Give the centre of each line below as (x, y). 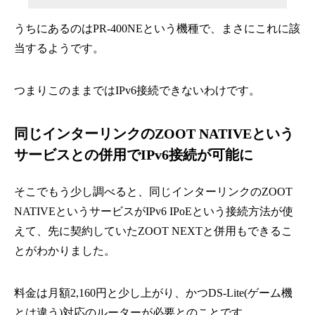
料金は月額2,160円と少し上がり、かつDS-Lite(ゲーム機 (153, 293)
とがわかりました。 (65, 251)
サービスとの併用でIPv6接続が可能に (134, 155)
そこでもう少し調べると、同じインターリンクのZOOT (153, 192)
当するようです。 (59, 49)
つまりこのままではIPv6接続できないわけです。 (137, 91)
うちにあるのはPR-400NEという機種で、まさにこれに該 (157, 29)
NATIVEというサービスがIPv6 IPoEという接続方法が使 (154, 212)
